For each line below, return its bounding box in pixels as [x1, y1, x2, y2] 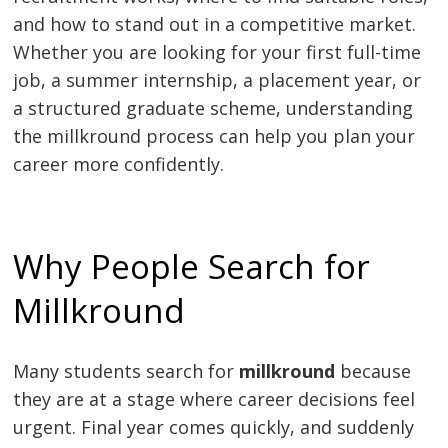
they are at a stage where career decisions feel [13, 387, 416, 412]
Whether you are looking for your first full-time [13, 39, 422, 64]
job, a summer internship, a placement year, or [13, 67, 422, 92]
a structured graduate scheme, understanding [13, 95, 414, 120]
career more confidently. [13, 151, 225, 176]
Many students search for [13, 359, 240, 384]
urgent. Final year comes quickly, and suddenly [13, 415, 415, 440]
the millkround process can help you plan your [13, 123, 416, 148]
